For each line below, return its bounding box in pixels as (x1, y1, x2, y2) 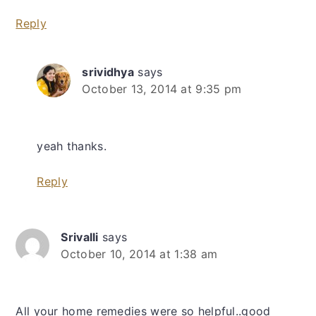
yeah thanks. (37, 139, 107, 154)
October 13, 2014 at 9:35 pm (82, 82, 242, 97)
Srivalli (61, 230, 99, 245)
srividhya (82, 65, 135, 80)
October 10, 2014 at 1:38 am (61, 247, 218, 262)
